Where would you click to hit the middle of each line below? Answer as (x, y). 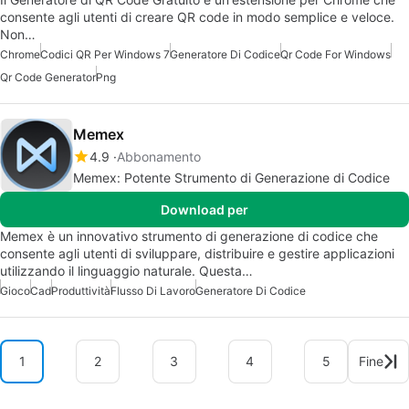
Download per (204, 209)
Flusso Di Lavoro (153, 290)
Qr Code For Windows (336, 54)
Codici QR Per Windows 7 (105, 54)
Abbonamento (159, 156)
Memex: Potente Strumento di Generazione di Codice (231, 177)
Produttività (81, 290)
